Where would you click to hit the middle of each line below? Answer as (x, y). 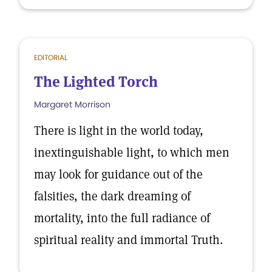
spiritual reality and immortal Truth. (128, 240)
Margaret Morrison (72, 104)
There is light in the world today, (119, 131)
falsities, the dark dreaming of (112, 196)
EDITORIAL (51, 57)
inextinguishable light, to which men (132, 152)
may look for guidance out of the (118, 174)
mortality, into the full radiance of (122, 218)
